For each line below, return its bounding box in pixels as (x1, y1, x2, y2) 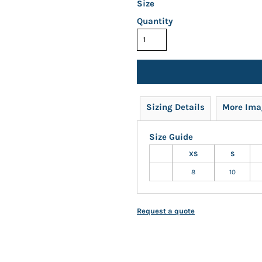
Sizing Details (146, 102, 205, 112)
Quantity (137, 16, 173, 26)
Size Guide (149, 132, 193, 142)
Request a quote (137, 206, 195, 215)
